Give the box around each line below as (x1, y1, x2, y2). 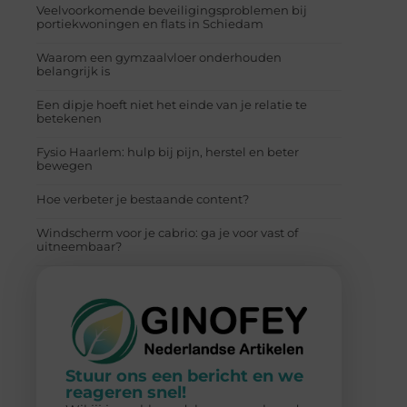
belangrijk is (36, 63, 110, 78)
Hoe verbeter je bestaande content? (36, 191, 249, 206)
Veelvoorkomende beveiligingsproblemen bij (36, 2, 307, 17)
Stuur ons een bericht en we (65, 365, 303, 386)
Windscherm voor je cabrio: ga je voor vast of (36, 224, 298, 240)
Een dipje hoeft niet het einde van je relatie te (36, 96, 307, 112)
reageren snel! (65, 382, 186, 402)
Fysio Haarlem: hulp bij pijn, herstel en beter (36, 144, 299, 159)
